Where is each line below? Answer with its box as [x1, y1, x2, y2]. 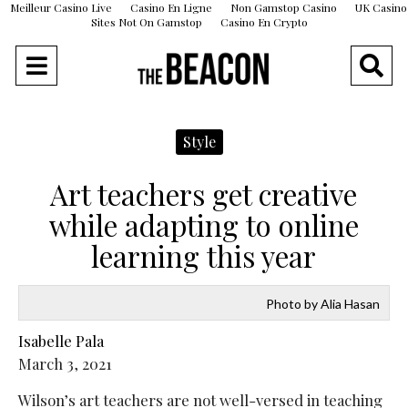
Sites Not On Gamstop [91, 15, 202, 29]
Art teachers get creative [50, 174, 358, 213]
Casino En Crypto [220, 15, 308, 29]
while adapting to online [48, 205, 359, 244]
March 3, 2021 [17, 353, 112, 374]
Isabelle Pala [17, 331, 104, 352]
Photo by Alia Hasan [266, 296, 381, 312]
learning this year [91, 236, 317, 275]
